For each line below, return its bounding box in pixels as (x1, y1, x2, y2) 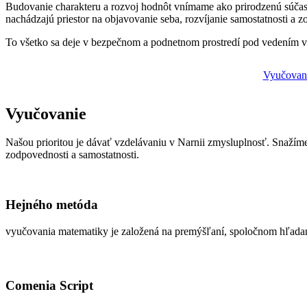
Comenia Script (5, 278, 93, 293)
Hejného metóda (5, 197, 98, 212)
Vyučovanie (5, 104, 86, 123)
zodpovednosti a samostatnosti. (5, 149, 139, 161)
